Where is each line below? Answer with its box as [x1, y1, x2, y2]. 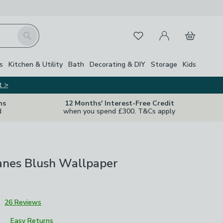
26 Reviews [4, 198, 42, 207]
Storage [151, 59, 177, 69]
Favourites [126, 28, 163, 39]
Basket [178, 24, 204, 35]
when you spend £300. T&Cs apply [63, 107, 175, 116]
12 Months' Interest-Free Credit [64, 99, 174, 108]
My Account [152, 24, 194, 35]
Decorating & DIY [90, 59, 145, 69]
